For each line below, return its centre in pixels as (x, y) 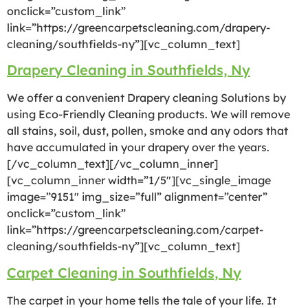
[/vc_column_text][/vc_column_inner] (112, 164)
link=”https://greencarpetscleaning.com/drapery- (139, 27)
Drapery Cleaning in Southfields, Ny (129, 70)
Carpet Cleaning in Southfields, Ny (124, 272)
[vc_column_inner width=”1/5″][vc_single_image (139, 180)
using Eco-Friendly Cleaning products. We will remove (148, 114)
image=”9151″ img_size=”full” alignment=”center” (137, 197)
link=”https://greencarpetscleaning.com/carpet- (135, 230)
